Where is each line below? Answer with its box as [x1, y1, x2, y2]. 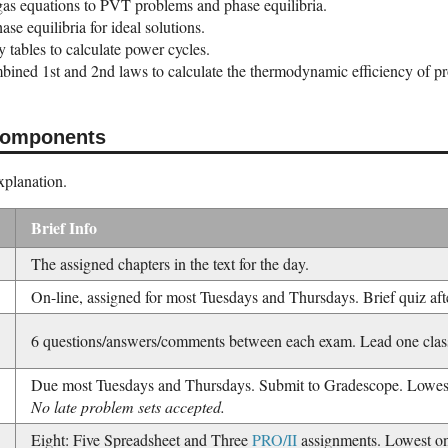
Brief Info [31, 215, 97, 239]
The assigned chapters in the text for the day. [31, 252, 309, 274]
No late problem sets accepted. [31, 395, 225, 417]
